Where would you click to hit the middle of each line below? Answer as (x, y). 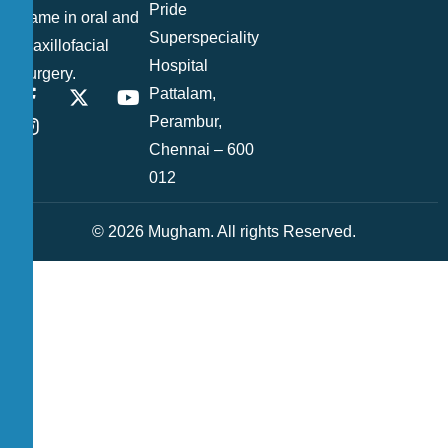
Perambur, (186, 121)
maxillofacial (64, 45)
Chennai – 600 (202, 149)
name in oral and (79, 17)
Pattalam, (183, 93)
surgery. (48, 73)
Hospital (179, 65)
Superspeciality (204, 37)
